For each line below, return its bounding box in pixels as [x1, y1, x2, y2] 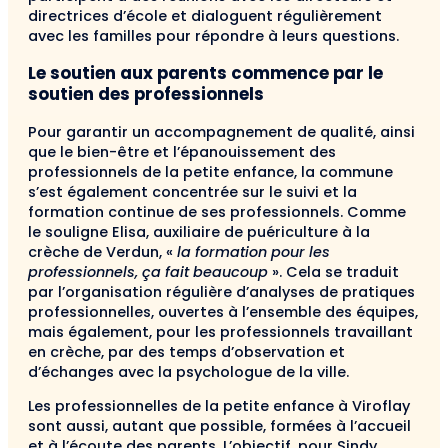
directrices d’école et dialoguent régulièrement [28, 5, 382, 26]
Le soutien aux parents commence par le [28, 60, 383, 85]
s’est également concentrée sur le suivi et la [28, 181, 357, 202]
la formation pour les [177, 241, 330, 262]
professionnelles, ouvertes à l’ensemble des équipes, [28, 301, 418, 322]
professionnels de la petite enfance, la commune [28, 161, 393, 182]
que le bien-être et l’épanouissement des [28, 141, 336, 162]
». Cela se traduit [268, 261, 399, 282]
